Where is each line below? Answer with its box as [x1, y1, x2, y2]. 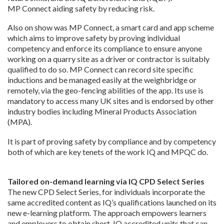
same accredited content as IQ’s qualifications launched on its [7, 197, 216, 207]
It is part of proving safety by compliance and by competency [7, 136, 216, 146]
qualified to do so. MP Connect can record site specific [7, 64, 193, 74]
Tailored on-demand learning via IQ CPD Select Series [7, 176, 204, 186]
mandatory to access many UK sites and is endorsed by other [7, 96, 214, 106]
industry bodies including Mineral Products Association [7, 106, 196, 116]
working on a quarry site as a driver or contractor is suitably [7, 54, 209, 64]
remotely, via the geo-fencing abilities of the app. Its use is [7, 85, 203, 95]
